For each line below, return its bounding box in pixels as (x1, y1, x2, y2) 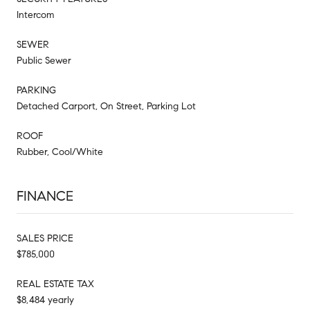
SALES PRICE (17, 232, 73, 244)
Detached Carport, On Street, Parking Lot (17, 100, 196, 112)
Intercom (17, 8, 54, 21)
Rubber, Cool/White (17, 145, 103, 158)
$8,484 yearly (17, 293, 74, 306)
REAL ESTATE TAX (17, 277, 94, 290)
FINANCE (17, 187, 73, 205)
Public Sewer (17, 54, 71, 66)
